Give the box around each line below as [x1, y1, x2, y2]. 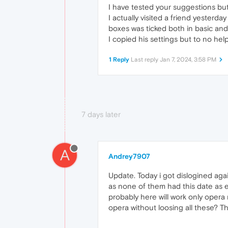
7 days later [81, 110, 121, 119]
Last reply [131, 56, 160, 64]
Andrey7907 [108, 152, 150, 161]
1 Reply [109, 56, 129, 64]
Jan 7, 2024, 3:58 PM [160, 56, 216, 64]
